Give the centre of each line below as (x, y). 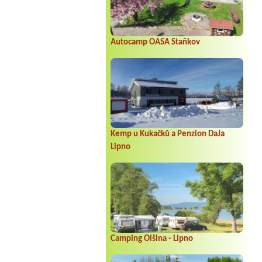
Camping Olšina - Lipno (151, 239)
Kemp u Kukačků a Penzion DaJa (167, 134)
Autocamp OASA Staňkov (155, 42)
